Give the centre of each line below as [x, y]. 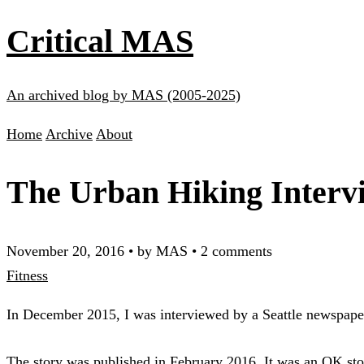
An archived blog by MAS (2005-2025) [123, 95]
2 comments [236, 251]
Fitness [27, 275]
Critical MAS [100, 41]
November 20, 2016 [65, 251]
